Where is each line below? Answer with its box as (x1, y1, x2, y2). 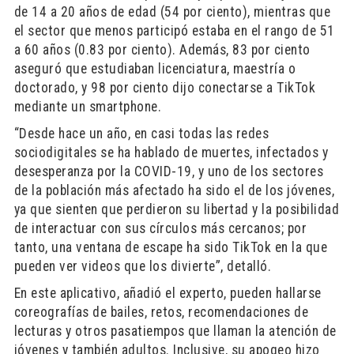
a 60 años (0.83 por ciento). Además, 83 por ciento (13, 42, 311, 58)
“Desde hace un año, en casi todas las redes (13, 126, 269, 141)
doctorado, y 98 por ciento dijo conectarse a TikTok (13, 80, 316, 96)
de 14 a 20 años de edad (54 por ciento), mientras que (13, 4, 331, 20)
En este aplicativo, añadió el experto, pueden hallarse (13, 285, 322, 301)
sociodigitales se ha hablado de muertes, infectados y (13, 145, 329, 160)
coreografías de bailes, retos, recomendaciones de (13, 304, 309, 320)
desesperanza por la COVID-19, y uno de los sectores (13, 164, 324, 179)
